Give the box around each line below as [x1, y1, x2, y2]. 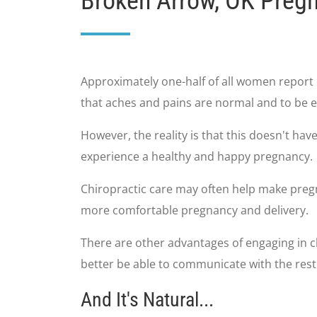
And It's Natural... [81, 288, 214, 311]
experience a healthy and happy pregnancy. [81, 149, 313, 164]
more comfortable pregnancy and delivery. [81, 202, 309, 218]
